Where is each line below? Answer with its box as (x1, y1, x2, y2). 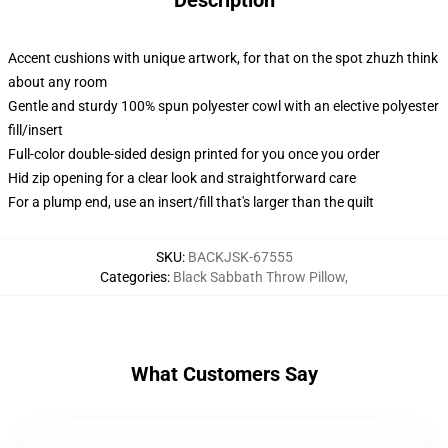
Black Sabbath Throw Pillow (173, 269, 345, 285)
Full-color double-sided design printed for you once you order (8, 146, 380, 162)
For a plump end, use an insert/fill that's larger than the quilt (8, 194, 374, 210)
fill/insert (8, 122, 63, 138)
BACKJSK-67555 (187, 249, 293, 265)
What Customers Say (130, 362, 318, 386)
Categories (100, 269, 167, 285)
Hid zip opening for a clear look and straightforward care (8, 170, 356, 186)
